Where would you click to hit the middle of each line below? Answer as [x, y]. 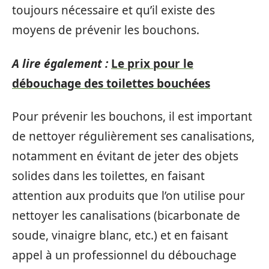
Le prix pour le [152, 63]
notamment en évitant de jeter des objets [125, 156]
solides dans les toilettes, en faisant [108, 176]
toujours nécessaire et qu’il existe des [113, 10]
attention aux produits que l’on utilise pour [128, 196]
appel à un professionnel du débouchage [124, 255]
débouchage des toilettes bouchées [111, 83]
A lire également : [60, 63]
